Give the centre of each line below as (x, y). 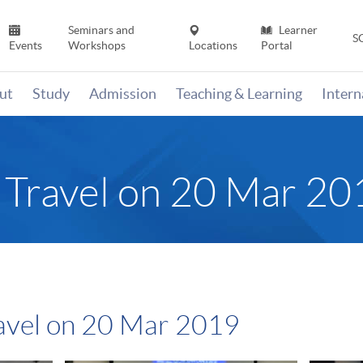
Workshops (96, 46)
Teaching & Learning (239, 94)
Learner (297, 30)
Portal (276, 46)
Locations (214, 46)
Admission (123, 94)
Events (26, 46)
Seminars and (101, 30)
